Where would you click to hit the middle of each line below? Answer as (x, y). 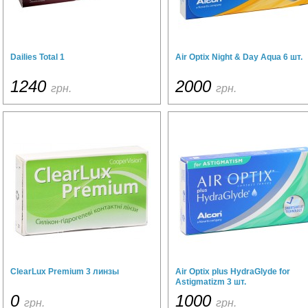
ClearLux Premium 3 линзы (65, 272)
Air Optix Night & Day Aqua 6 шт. (239, 57)
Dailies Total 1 (37, 57)
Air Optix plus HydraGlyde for (233, 272)
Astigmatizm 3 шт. (211, 282)
